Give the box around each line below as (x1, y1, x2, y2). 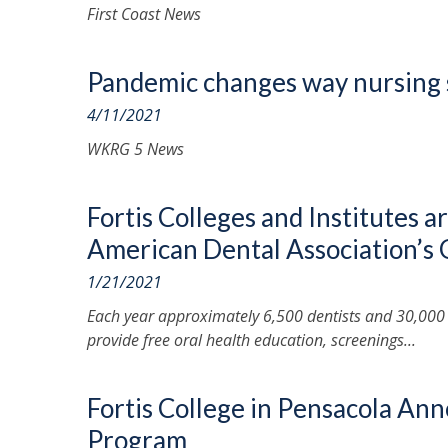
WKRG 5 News (87, 138, 184, 160)
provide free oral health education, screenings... (87, 329, 416, 351)
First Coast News (87, 3, 201, 25)
